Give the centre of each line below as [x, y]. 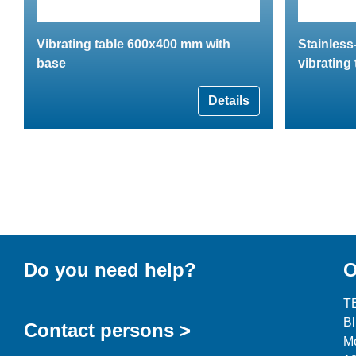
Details [229, 100]
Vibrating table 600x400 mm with [133, 44]
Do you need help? [110, 269]
